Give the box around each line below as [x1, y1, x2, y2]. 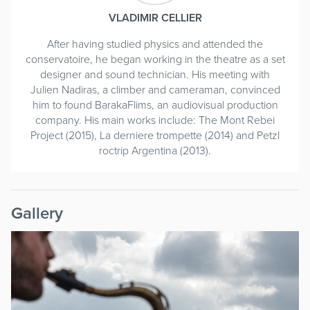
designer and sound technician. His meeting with [40, 66, 270, 82]
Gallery [11, 200, 63, 225]
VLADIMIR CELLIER [108, 9, 202, 26]
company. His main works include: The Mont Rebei [35, 111, 275, 127]
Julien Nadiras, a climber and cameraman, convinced [30, 81, 280, 97]
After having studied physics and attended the [47, 35, 263, 51]
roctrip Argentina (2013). [99, 142, 211, 158]
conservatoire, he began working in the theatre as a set [25, 51, 285, 66]
